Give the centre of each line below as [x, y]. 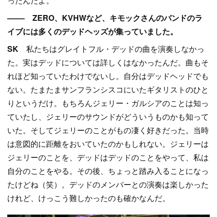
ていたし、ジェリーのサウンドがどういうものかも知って [108, 116]
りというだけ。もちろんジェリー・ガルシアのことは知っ [108, 103]
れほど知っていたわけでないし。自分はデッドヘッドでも [108, 76]
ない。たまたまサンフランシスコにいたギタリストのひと [108, 89]
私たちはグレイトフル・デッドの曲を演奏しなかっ [111, 49]
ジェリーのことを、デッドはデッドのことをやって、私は [108, 157]
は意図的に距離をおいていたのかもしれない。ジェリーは [108, 144]
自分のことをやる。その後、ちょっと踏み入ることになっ [108, 171]
